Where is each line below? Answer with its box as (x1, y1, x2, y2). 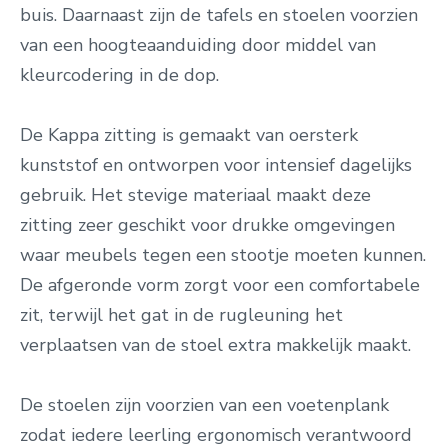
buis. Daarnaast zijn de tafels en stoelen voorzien (20, 3, 418, 27)
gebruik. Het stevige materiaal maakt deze (20, 183, 371, 207)
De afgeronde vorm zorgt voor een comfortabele (20, 273, 420, 297)
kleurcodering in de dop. (20, 63, 219, 87)
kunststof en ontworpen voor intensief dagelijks (20, 153, 412, 177)
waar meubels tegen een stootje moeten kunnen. (20, 243, 426, 267)
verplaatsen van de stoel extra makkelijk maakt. (20, 333, 411, 357)
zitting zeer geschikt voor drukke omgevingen (20, 213, 395, 237)
